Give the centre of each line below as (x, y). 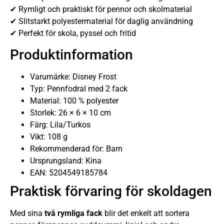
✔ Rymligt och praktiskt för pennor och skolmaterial (101, 9)
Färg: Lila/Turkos (60, 124)
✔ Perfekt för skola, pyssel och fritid (73, 33)
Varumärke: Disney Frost (73, 76)
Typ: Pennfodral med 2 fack (79, 88)
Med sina (27, 213)
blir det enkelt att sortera (146, 213)
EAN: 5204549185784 (69, 172)
